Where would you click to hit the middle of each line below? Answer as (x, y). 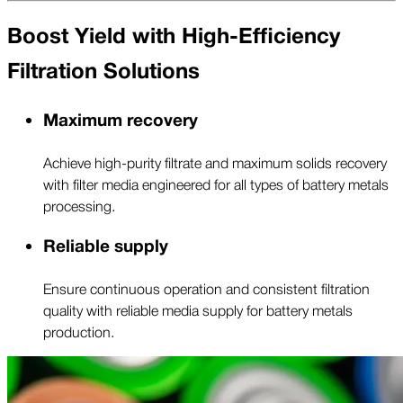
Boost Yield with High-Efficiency (174, 37)
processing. (79, 206)
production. (79, 331)
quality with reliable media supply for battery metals (198, 309)
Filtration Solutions (103, 72)
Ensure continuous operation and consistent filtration (206, 287)
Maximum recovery (121, 121)
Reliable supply (106, 246)
